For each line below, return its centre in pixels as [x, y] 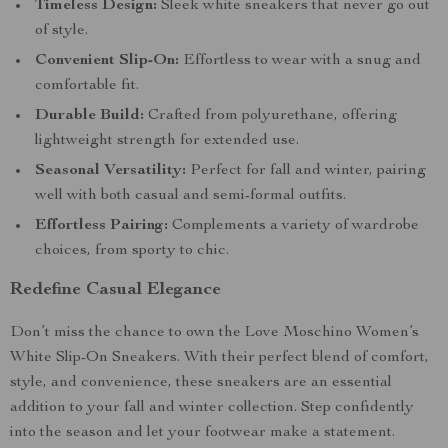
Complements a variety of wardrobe [293, 226]
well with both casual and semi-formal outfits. [190, 196]
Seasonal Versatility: [110, 171]
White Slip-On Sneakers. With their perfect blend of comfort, [219, 358]
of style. [61, 31]
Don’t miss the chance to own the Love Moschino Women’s [214, 333]
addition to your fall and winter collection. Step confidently [212, 408]
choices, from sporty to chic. [132, 251]
